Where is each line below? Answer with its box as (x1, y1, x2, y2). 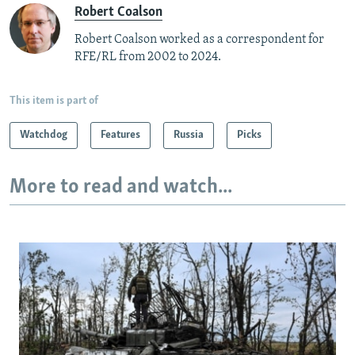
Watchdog (20, 129, 67, 142)
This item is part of (10, 95, 98, 108)
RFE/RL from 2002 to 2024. (74, 51, 221, 64)
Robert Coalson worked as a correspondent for (74, 33, 324, 47)
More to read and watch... (10, 177, 232, 199)
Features (101, 129, 140, 142)
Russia (174, 129, 204, 142)
